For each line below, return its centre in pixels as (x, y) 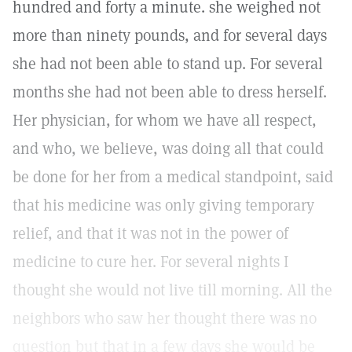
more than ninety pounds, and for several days (170, 35)
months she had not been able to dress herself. (170, 92)
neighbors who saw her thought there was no (165, 318)
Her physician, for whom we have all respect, (165, 120)
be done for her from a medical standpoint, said (173, 177)
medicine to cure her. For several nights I (150, 262)
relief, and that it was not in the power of (150, 233)
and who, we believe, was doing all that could (168, 148)
